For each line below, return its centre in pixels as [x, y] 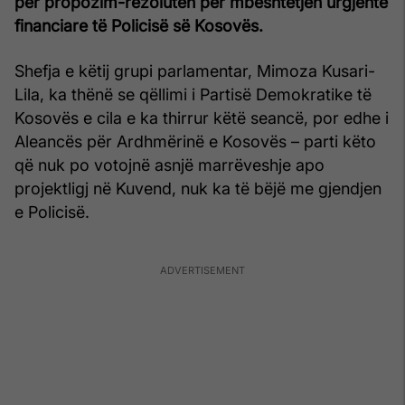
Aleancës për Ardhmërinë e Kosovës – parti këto [195, 141]
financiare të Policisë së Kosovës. [139, 25]
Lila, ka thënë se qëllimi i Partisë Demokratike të [193, 94]
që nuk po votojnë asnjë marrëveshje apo [170, 165]
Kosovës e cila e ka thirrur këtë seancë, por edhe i [202, 118]
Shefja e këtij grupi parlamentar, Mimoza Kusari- [195, 71]
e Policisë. [52, 212]
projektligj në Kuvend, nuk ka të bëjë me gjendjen [198, 188]
